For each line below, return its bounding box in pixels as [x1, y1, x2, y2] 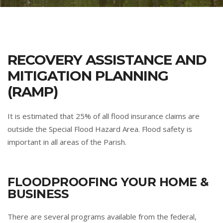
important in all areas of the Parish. [7, 137, 126, 147]
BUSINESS [7, 187, 68, 201]
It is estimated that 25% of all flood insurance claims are [7, 111, 200, 121]
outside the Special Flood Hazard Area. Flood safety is [7, 124, 192, 134]
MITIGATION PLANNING [7, 67, 168, 84]
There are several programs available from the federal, [7, 212, 197, 222]
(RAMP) [7, 83, 58, 100]
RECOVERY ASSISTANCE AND [7, 51, 207, 68]
